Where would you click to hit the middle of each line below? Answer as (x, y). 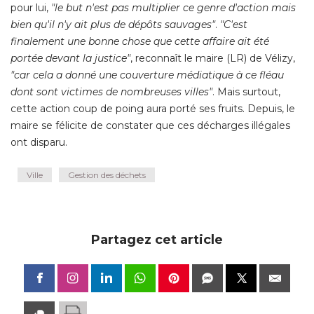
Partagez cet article (157, 240)
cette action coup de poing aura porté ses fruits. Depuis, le (153, 109)
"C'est (234, 25)
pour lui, (31, 8)
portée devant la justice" (70, 59)
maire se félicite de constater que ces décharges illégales (150, 126)
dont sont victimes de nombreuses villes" (111, 92)
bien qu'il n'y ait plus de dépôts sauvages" (113, 25)
